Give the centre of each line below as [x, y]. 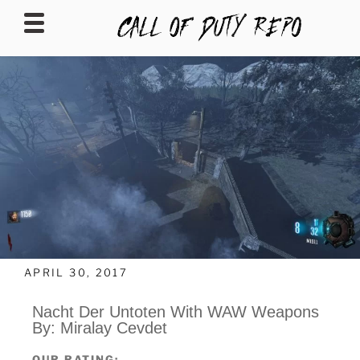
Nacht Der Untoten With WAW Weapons [176, 312]
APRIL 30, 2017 [76, 272]
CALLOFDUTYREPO [131, 68]
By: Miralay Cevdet [100, 328]
